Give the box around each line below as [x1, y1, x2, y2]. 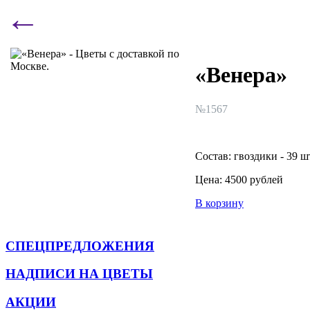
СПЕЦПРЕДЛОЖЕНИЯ [6, 238, 154, 253]
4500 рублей [225, 173, 283, 185]
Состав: [195, 149, 234, 162]
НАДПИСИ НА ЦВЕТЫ [6, 266, 153, 282]
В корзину [195, 197, 244, 209]
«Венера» [195, 62, 287, 88]
